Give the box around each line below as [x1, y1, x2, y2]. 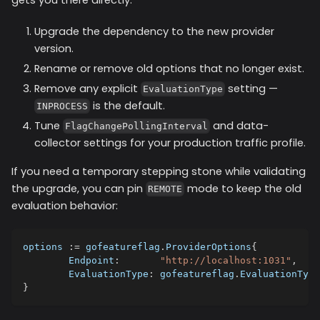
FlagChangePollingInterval [65, 121, 209, 132]
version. [34, 41, 74, 56]
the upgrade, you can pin [11, 181, 146, 196]
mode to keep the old [184, 181, 302, 196]
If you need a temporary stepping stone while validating [11, 164, 306, 179]
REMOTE [148, 184, 183, 195]
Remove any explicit [34, 81, 141, 96]
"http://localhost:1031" [160, 254, 291, 266]
